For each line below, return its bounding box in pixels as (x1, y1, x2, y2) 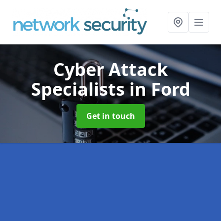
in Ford (129, 77, 190, 101)
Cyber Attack (53, 57, 168, 81)
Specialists (31, 77, 129, 101)
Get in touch (86, 110, 135, 121)
